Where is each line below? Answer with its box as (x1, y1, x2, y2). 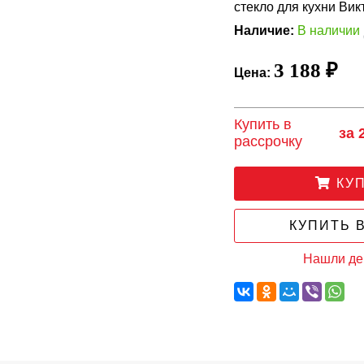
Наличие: (234, 24, 295, 37)
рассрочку (234, 133, 303, 149)
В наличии (297, 24, 361, 37)
